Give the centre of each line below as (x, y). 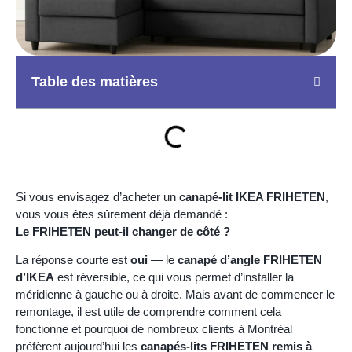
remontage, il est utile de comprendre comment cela (148, 312)
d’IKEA (35, 277)
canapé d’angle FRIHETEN (250, 260)
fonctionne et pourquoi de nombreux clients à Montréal (154, 329)
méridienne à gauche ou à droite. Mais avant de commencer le (175, 294)
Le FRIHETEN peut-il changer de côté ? (123, 231)
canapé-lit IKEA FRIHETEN (252, 196)
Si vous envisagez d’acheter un (97, 196)
